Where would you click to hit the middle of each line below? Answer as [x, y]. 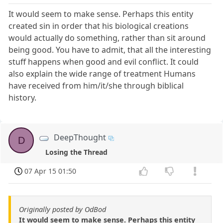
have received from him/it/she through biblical [96, 86]
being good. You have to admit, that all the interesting [110, 50]
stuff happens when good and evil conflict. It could [104, 62]
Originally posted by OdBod [62, 210]
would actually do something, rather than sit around [107, 38]
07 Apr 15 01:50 [51, 171]
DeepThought [80, 138]
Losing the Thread [76, 152]
